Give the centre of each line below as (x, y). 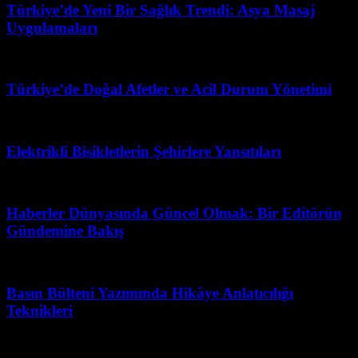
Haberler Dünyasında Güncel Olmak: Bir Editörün (174, 213)
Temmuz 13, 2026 (52, 58)
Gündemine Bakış (65, 231)
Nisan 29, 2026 (45, 341)
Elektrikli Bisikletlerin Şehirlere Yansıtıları (144, 151)
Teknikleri (40, 310)
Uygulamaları (52, 27)
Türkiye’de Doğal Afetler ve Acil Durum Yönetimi (169, 89)
